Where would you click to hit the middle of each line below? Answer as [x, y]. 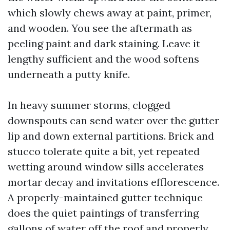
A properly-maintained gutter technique [105, 197]
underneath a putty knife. [69, 74]
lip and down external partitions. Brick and [111, 136]
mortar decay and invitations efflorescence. [113, 182]
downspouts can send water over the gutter [113, 120]
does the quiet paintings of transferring [103, 213]
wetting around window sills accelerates [106, 167]
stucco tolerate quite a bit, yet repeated [104, 151]
